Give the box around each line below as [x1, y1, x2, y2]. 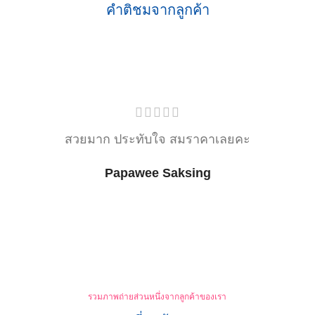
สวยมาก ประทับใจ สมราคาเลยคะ [65, 131, 250, 146]
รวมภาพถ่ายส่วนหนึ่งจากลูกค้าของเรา [88, 291, 227, 302]
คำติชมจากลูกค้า [105, 2, 210, 18]
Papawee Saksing [104, 165, 211, 180]
